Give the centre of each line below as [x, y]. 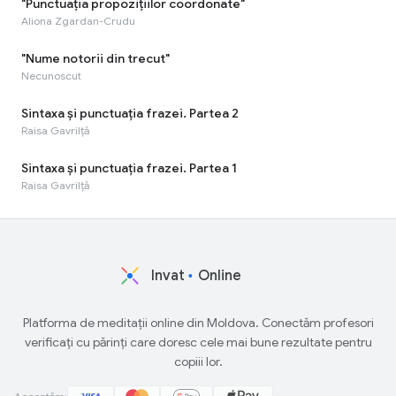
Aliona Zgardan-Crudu [78, 20]
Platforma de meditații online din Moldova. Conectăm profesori [198, 322]
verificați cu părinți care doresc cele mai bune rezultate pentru [198, 342]
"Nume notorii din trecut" [95, 58]
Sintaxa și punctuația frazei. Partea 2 [130, 113]
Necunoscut [51, 75]
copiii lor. [198, 361]
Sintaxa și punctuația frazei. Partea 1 [129, 168]
